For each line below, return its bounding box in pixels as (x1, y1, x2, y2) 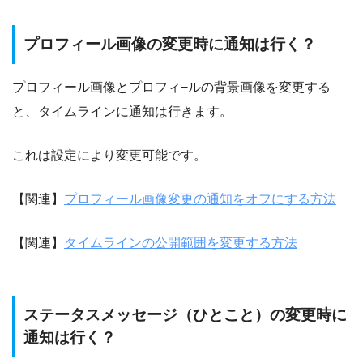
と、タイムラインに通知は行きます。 (12, 104, 233, 118)
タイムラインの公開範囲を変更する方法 (64, 235, 297, 250)
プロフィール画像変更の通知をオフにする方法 (64, 191, 336, 206)
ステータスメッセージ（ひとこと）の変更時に (23, 305, 347, 323)
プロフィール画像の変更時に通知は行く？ (23, 36, 316, 53)
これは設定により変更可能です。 (12, 147, 207, 162)
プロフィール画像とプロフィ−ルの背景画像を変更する (12, 79, 331, 94)
